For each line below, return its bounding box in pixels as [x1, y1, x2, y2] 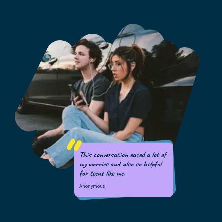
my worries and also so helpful [79, 159, 162, 169]
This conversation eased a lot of [79, 150, 166, 160]
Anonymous [79, 183, 105, 190]
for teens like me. [79, 168, 125, 179]
